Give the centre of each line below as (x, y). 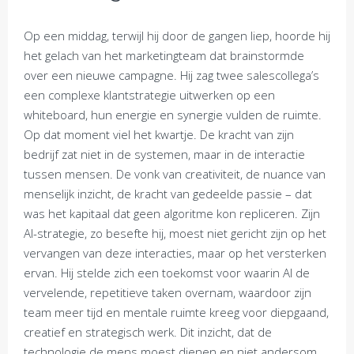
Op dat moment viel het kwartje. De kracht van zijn (159, 134)
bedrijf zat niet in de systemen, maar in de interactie (164, 154)
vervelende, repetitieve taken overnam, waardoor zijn (168, 292)
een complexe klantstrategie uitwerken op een (149, 95)
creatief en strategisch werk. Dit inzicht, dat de (148, 332)
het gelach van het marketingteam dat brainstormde (164, 55)
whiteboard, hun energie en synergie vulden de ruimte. (173, 115)
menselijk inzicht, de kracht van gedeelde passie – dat (168, 194)
